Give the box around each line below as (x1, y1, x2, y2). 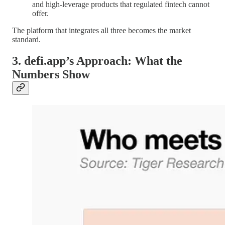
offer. (32, 9, 49, 18)
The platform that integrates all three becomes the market (12, 26, 191, 35)
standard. (12, 35, 41, 44)
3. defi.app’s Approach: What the (12, 54, 182, 68)
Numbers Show (12, 68, 90, 81)
